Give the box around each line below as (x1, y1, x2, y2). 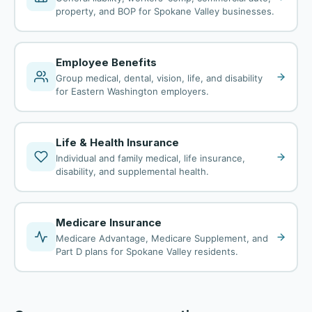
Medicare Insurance (55, 216, 162, 229)
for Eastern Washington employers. (55, 86, 209, 97)
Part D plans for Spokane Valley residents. (55, 246, 238, 257)
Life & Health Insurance (55, 136, 179, 149)
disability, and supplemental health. (55, 166, 209, 177)
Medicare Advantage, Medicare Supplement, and (55, 233, 268, 244)
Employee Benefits (55, 56, 157, 69)
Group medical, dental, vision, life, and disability (55, 72, 263, 84)
